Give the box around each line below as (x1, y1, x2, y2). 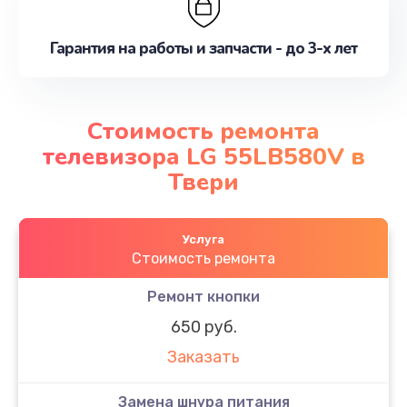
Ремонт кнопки (147, 287, 260, 305)
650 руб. (170, 316, 237, 337)
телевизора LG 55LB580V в (42, 140, 365, 173)
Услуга (183, 232, 224, 246)
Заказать (167, 347, 240, 368)
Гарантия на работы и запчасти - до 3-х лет (50, 38, 357, 59)
